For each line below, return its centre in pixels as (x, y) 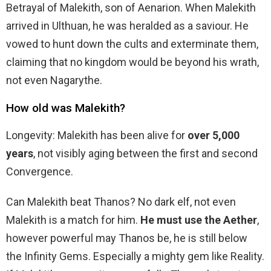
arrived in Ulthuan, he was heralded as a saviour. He (127, 26)
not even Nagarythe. (54, 80)
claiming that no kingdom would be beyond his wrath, (132, 62)
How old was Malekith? (66, 108)
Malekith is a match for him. (73, 220)
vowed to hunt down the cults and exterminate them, (132, 44)
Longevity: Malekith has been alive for (97, 135)
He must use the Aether (199, 220)
